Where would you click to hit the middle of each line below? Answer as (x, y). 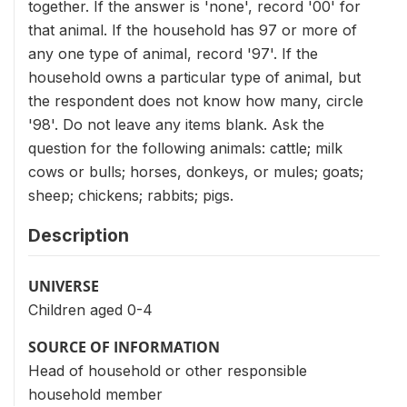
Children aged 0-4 (90, 310)
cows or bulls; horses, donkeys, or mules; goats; (196, 172)
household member (95, 394)
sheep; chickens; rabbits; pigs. (131, 195)
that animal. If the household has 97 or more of (193, 30)
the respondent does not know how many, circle (196, 101)
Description (79, 235)
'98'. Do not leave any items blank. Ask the (176, 124)
